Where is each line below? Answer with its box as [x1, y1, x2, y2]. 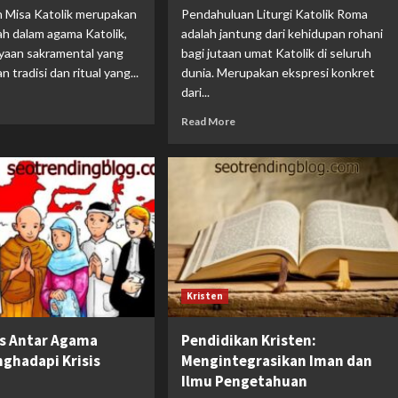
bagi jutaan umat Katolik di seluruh [180, 44, 371, 60]
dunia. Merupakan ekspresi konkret [180, 64, 375, 80]
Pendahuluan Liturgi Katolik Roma [180, 5, 368, 21]
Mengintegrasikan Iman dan [180, 350, 372, 370]
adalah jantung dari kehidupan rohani [180, 25, 383, 41]
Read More [180, 114, 235, 128]
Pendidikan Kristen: [180, 330, 316, 350]
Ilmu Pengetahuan [180, 370, 307, 391]
